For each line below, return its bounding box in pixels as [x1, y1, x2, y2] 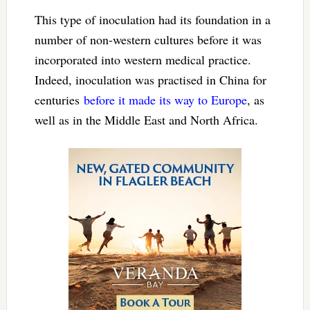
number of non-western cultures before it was [34, 30, 262, 48]
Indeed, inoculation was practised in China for [34, 71, 266, 88]
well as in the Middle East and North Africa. [34, 111, 258, 128]
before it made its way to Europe [83, 91, 247, 108]
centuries [34, 91, 84, 108]
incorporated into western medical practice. [34, 51, 251, 68]
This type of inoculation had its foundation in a [34, 10, 271, 28]
